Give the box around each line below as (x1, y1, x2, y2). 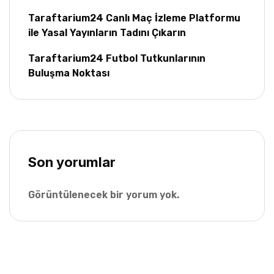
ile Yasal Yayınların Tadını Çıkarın (28, 27, 186, 39)
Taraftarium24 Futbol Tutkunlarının (28, 53, 206, 65)
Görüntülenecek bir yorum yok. (28, 189, 179, 201)
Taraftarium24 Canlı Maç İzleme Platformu (28, 12, 240, 24)
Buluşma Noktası (28, 67, 109, 80)
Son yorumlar (28, 154, 116, 171)
